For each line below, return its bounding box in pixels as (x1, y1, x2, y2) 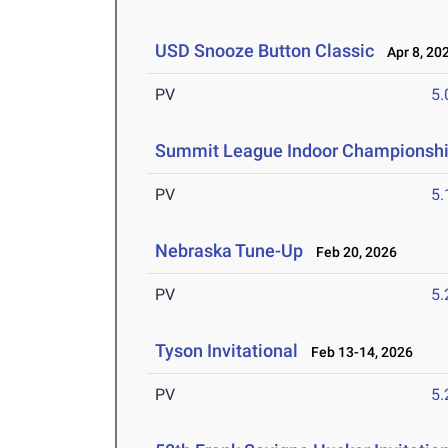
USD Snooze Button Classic (155, 40, 379, 62)
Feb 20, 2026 (307, 244, 398, 261)
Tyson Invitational (155, 340, 299, 362)
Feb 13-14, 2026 (302, 344, 414, 361)
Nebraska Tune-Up (155, 240, 304, 262)
